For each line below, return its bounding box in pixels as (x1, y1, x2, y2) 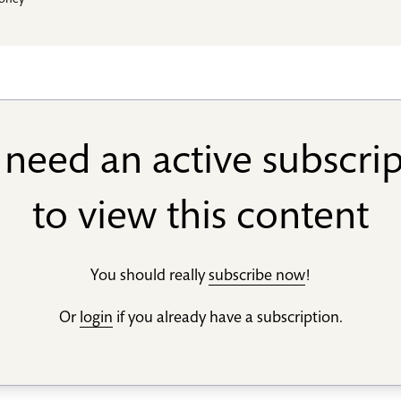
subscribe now (209, 269, 305, 286)
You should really (90, 269, 209, 286)
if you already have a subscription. (112, 311, 343, 328)
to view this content (32, 199, 369, 241)
